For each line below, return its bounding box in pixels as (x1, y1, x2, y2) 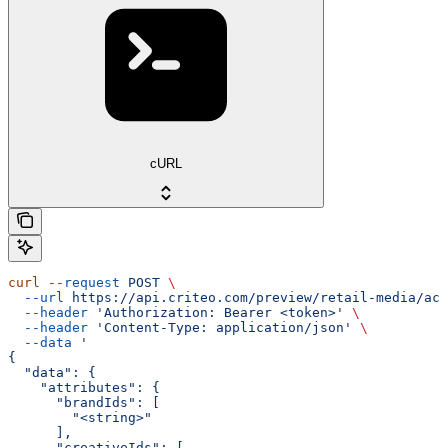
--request (40, 275, 120, 291)
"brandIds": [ (8, 395, 160, 411)
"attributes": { (8, 380, 160, 396)
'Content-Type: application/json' (88, 320, 352, 336)
